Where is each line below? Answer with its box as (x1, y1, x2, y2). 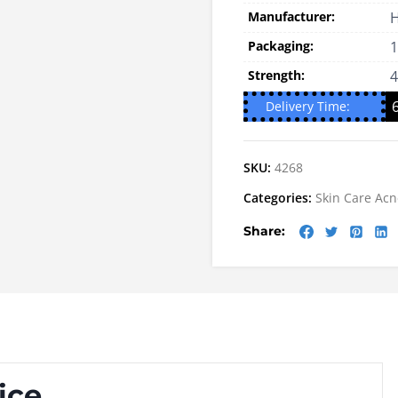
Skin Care (315, 188, 371, 206)
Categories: (243, 188, 315, 206)
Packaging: (248, 36, 314, 54)
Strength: (248, 66, 305, 84)
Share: (243, 223, 285, 239)
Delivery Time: (266, 97, 350, 115)
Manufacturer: (248, 7, 335, 25)
